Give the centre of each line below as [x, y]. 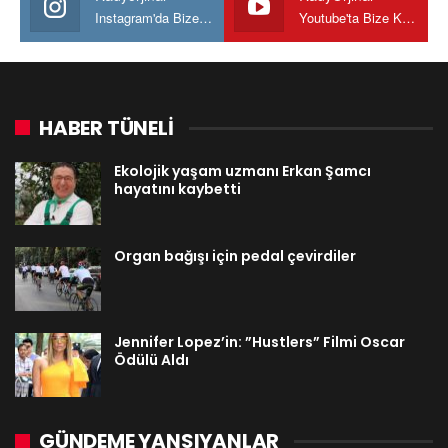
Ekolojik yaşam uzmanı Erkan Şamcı [242, 170]
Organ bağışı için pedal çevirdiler [235, 256]
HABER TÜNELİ [106, 127]
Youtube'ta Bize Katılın [408, 17]
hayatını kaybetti [177, 188]
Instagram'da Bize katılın [205, 17]
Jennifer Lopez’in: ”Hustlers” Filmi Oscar [259, 342]
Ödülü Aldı [151, 360]
